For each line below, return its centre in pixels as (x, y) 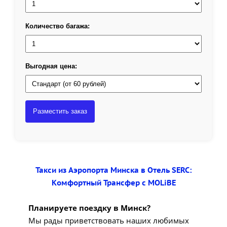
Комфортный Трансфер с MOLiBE (113, 183)
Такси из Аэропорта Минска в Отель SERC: (113, 170)
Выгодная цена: (51, 66)
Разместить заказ (60, 111)
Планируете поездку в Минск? (89, 208)
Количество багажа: (58, 26)
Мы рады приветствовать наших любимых (109, 220)
